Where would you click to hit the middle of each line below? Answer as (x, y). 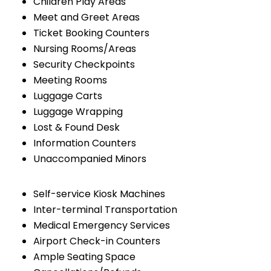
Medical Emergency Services (102, 226)
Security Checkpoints (84, 65)
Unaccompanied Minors (90, 159)
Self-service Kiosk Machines (99, 194)
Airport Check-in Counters (97, 241)
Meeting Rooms (70, 80)
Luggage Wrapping (78, 112)
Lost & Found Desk (77, 128)
